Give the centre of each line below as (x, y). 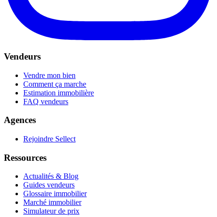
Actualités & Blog (51, 176)
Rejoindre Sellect (49, 139)
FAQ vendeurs (46, 101)
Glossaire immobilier (55, 194)
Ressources (25, 157)
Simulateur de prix (51, 211)
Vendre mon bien (49, 75)
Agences (20, 120)
